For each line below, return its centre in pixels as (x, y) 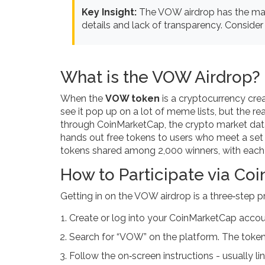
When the (83, 98)
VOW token (132, 98)
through (79, 124)
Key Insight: (109, 12)
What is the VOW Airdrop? (160, 77)
